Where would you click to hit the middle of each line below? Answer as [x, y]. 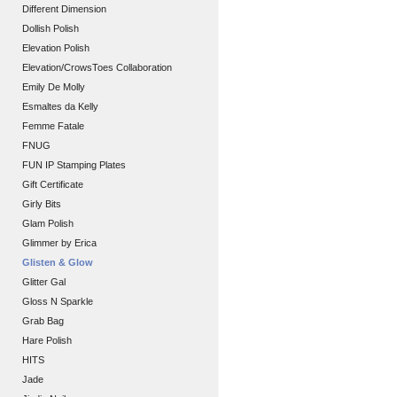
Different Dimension [64, 9]
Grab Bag [43, 321]
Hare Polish [47, 340]
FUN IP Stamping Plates [74, 165]
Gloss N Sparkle [58, 301]
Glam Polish [48, 223]
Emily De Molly [54, 87]
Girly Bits [42, 204]
